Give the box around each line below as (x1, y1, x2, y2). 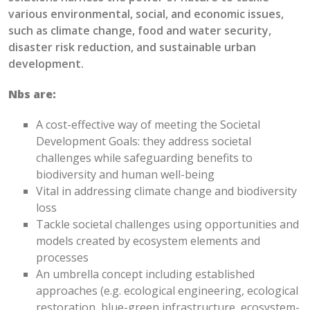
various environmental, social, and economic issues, (8, 6, 284, 21)
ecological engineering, (121, 283, 247, 298)
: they (138, 134, 168, 149)
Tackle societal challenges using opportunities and (36, 217, 299, 232)
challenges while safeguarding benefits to (36, 150, 253, 165)
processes (36, 250, 89, 265)
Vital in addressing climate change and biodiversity (36, 183, 297, 199)
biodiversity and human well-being (36, 167, 215, 182)
